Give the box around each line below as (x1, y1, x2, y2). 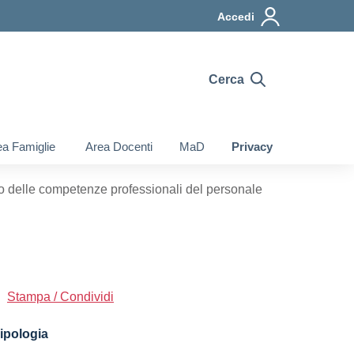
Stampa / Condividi (7, 290, 114, 303)
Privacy (232, 140, 273, 153)
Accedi (217, 10, 254, 23)
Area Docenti (82, 140, 153, 153)
